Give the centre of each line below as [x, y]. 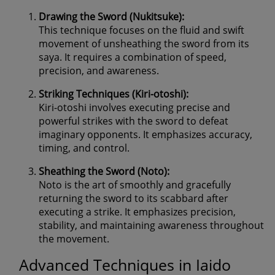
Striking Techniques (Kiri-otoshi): [114, 94]
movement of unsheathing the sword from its [144, 43]
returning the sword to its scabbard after [134, 198]
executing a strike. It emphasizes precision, [137, 211]
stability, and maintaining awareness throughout [151, 225]
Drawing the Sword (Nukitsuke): [111, 16]
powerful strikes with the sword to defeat [134, 121]
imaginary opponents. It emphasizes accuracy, [145, 134]
